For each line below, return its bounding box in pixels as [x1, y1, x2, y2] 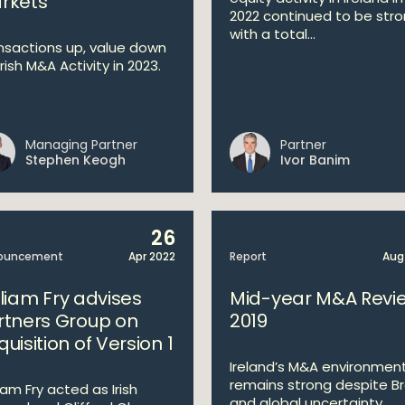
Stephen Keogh [24, 151, 126, 169]
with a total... [230, 24, 316, 43]
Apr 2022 [128, 249, 175, 264]
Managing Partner [24, 136, 137, 154]
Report [230, 249, 267, 264]
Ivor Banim [280, 151, 350, 169]
